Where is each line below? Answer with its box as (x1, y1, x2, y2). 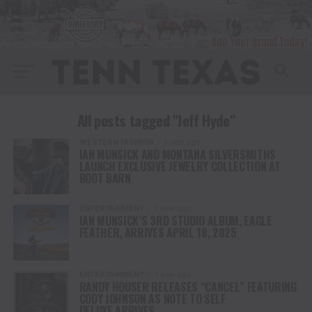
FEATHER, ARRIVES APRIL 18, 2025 (79, 224, 237, 241)
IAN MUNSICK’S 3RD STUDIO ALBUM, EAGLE (79, 212, 272, 229)
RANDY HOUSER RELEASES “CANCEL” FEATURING (79, 278, 297, 295)
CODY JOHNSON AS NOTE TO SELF (79, 290, 226, 307)
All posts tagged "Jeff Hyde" (77, 109, 235, 131)
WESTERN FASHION (79, 137, 153, 147)
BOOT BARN (79, 169, 131, 187)
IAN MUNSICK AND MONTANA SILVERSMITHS (79, 146, 276, 163)
